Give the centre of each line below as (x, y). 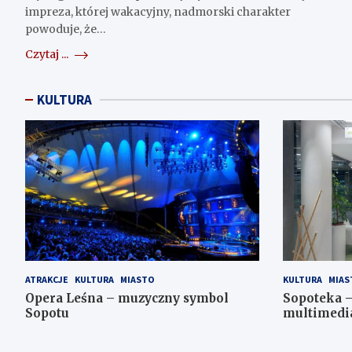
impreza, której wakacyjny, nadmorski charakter (158, 12)
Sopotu (47, 313)
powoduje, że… (66, 29)
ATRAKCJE (47, 279)
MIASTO (137, 279)
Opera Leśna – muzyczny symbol (127, 298)
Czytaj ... (48, 55)
